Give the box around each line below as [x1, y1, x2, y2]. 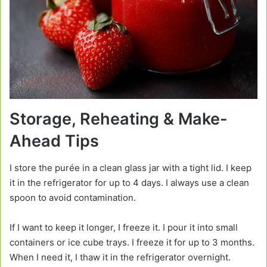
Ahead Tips [10, 131, 99, 151]
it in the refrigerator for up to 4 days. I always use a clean [10, 176, 249, 188]
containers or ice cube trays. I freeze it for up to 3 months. [10, 236, 254, 248]
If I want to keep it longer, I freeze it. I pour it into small [10, 221, 238, 233]
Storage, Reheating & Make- [10, 109, 228, 129]
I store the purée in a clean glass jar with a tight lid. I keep [10, 162, 252, 173]
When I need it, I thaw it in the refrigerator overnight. [10, 251, 231, 263]
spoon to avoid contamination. [10, 191, 136, 203]
